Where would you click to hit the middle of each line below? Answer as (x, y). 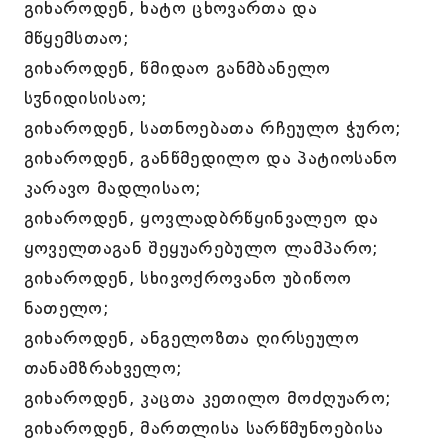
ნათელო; (66, 308)
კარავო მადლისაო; (112, 188)
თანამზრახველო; (103, 368)
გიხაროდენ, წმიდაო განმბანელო (177, 68)
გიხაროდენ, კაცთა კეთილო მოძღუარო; (207, 398)
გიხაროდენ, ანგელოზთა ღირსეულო (191, 338)
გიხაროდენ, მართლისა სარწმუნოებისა (203, 428)
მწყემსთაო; (76, 38)
